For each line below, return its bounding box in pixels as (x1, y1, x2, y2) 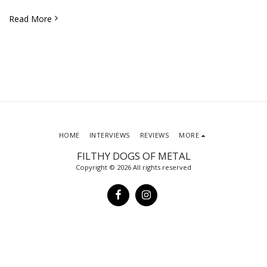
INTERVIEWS (89, 130, 131, 139)
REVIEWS (139, 130, 170, 139)
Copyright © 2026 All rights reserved (76, 162, 191, 172)
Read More (9, 13, 52, 24)
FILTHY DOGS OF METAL (76, 148, 191, 163)
